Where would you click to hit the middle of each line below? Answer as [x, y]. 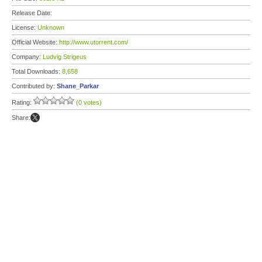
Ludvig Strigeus [65, 57]
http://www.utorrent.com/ [94, 42]
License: [25, 27]
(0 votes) [89, 102]
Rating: [23, 102]
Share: [21, 118]
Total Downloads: [37, 71]
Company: [27, 57]
